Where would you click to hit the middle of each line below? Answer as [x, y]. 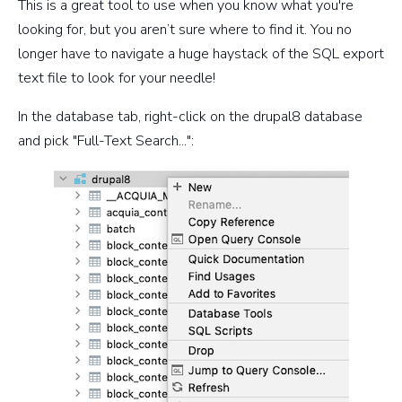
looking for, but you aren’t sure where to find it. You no [185, 29]
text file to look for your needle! [117, 78]
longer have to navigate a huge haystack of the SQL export [201, 53]
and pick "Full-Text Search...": [106, 140]
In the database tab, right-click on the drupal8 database [190, 116]
